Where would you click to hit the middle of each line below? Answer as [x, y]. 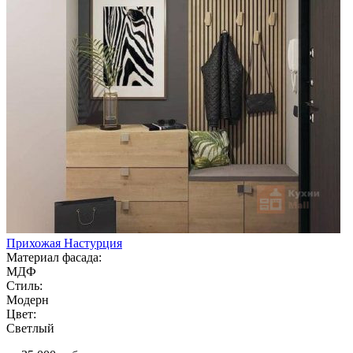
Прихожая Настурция [64, 243]
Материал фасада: [54, 257]
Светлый [30, 328]
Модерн [28, 299]
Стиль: [24, 285]
